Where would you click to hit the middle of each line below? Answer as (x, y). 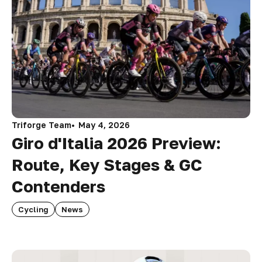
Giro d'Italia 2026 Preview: (116, 143)
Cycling (33, 210)
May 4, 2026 (104, 125)
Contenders (58, 187)
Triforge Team (42, 125)
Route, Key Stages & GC (107, 165)
